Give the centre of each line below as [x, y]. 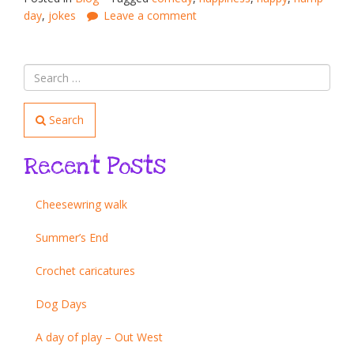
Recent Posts [95, 167]
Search [65, 120]
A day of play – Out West [99, 337]
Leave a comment [150, 16]
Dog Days [61, 304]
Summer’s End [72, 238]
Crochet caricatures [85, 271]
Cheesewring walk [81, 205]
